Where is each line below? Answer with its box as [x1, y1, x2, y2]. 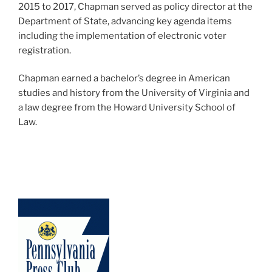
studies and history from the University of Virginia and [18, 87, 250, 99]
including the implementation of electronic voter [18, 30, 226, 41]
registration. [18, 44, 71, 56]
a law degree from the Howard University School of [18, 102, 236, 114]
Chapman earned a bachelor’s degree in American [18, 73, 230, 84]
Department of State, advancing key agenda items [18, 15, 232, 27]
